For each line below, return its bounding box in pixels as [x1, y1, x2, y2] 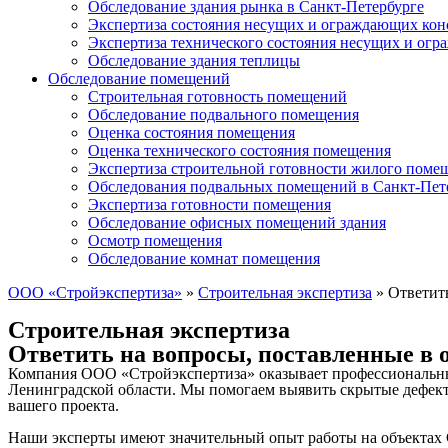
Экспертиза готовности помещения [88, 196, 331, 213]
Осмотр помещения [88, 232, 222, 249]
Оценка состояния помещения [88, 124, 295, 141]
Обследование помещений [48, 70, 230, 87]
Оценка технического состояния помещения [88, 142, 391, 159]
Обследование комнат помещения [88, 250, 320, 267]
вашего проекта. [8, 397, 119, 414]
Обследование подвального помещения [88, 106, 359, 123]
